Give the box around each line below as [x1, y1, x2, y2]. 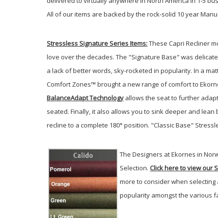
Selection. [120, 163, 150, 172]
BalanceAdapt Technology [47, 93, 124, 102]
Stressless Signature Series [47, 38, 128, 48]
